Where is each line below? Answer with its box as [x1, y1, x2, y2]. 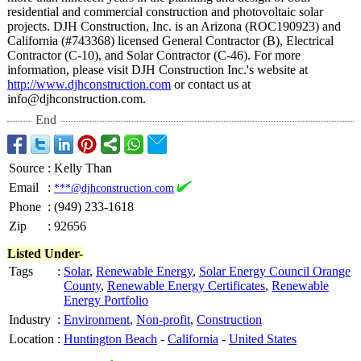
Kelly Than [54, 161, 112, 175]
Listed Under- [7, 247, 83, 260]
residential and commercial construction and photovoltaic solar [7, 5, 323, 19]
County [64, 279, 101, 293]
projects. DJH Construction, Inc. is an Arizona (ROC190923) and [7, 19, 341, 33]
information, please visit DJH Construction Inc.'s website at [7, 63, 308, 77]
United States [229, 332, 297, 346]
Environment [64, 313, 130, 326]
